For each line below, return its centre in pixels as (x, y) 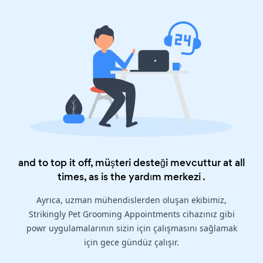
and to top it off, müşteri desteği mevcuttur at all (131, 163)
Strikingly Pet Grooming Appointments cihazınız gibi (131, 214)
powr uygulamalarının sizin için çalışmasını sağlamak (131, 228)
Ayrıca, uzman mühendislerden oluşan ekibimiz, (131, 200)
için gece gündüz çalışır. (131, 242)
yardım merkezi (165, 177)
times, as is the (93, 177)
